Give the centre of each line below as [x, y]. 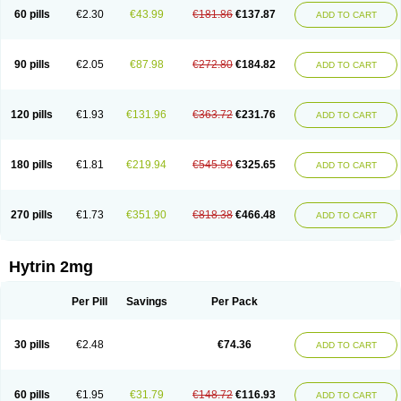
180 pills [32, 165]
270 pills [32, 215]
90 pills [32, 64]
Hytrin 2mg [51, 267]
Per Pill [90, 302]
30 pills [32, 345]
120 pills [32, 115]
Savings [146, 302]
